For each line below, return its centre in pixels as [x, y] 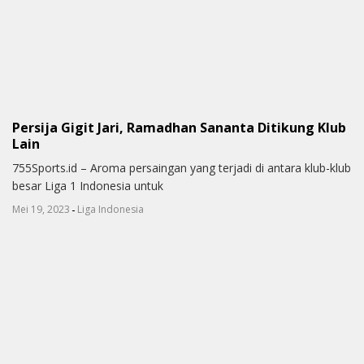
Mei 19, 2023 [41, 209]
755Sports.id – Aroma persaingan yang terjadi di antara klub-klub [182, 167]
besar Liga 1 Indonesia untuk [88, 185]
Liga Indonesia [110, 209]
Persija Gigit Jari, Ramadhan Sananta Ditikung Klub [179, 127]
